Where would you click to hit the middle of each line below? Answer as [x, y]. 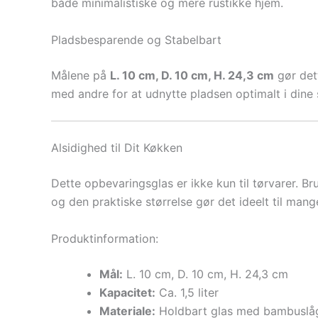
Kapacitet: [127, 292]
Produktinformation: [105, 238]
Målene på [81, 75]
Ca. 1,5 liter [187, 292]
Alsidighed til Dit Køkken [117, 148]
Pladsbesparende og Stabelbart [136, 39]
